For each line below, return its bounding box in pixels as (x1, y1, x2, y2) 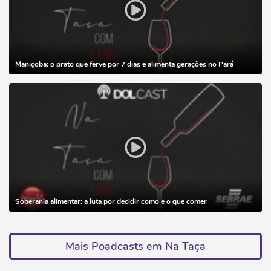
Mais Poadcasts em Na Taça (65, 239, 206, 253)
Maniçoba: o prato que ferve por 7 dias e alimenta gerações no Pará (15, 59, 233, 69)
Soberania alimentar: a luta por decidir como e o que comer (15, 197, 207, 206)
